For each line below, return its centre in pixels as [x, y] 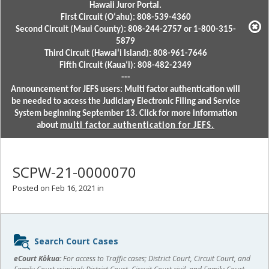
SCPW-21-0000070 [74, 172]
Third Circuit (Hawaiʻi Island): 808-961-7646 [125, 54]
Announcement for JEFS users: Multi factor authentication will [125, 90]
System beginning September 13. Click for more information [125, 114]
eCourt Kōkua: [38, 258]
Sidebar [29, 233]
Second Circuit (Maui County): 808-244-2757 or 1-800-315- [125, 30]
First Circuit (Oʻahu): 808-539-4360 [125, 18]
